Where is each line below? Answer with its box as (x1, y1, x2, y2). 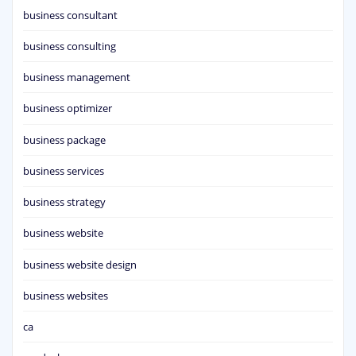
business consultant (23, 7, 118, 22)
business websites (23, 288, 108, 303)
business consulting (23, 38, 116, 53)
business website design (23, 257, 137, 272)
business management (23, 70, 130, 85)
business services (23, 163, 104, 178)
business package (23, 132, 106, 147)
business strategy (23, 195, 106, 210)
